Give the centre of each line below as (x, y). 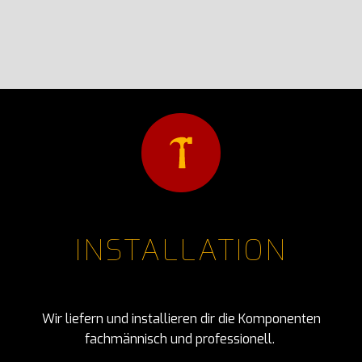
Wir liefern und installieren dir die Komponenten (181, 319)
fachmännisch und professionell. (181, 339)
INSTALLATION (181, 250)
